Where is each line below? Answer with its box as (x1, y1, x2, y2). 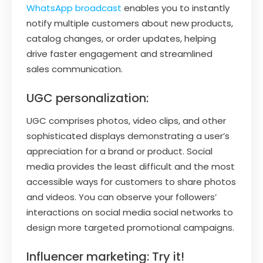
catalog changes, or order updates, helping (26, 32, 216, 45)
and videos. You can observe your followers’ (26, 190, 217, 203)
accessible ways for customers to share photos (26, 175, 236, 188)
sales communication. (26, 62, 123, 75)
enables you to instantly (122, 1, 230, 14)
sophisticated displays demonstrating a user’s (26, 129, 230, 142)
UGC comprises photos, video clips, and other (26, 114, 226, 127)
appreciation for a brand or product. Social (26, 144, 213, 157)
